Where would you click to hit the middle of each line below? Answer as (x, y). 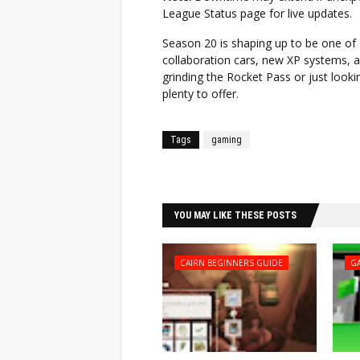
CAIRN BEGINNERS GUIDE (231, 263)
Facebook (212, 176)
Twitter (315, 176)
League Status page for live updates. (257, 13)
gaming (227, 140)
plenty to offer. (200, 94)
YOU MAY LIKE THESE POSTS (235, 215)
